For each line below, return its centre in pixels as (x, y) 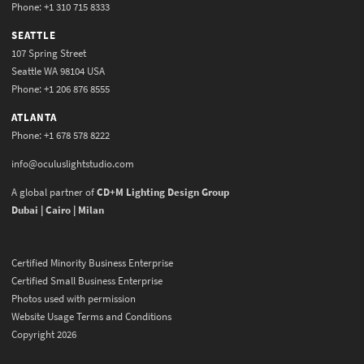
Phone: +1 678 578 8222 (61, 135)
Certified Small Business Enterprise (87, 280)
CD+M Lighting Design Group (163, 192)
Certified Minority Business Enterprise (92, 262)
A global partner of (54, 192)
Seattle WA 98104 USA (58, 71)
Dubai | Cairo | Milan (58, 210)
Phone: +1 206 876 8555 (61, 89)
